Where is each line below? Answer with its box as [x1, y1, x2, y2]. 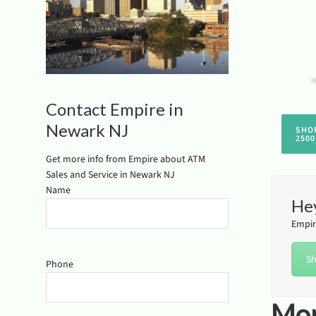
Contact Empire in [46, 99, 183, 120]
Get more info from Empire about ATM [46, 152, 205, 166]
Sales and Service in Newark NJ [46, 168, 175, 182]
